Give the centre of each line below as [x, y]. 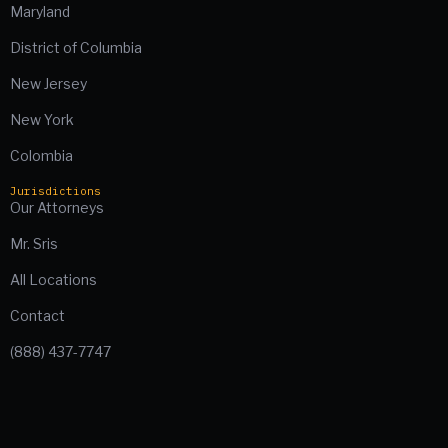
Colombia [41, 156]
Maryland [40, 12]
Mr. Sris [34, 244]
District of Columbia [76, 48]
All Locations [53, 280]
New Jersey [48, 84]
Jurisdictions [55, 191]
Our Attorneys [57, 208]
